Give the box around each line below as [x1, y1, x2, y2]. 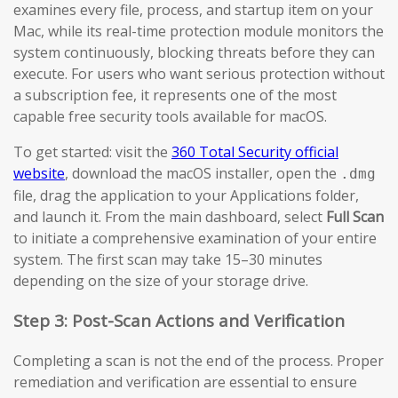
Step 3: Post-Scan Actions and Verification [13, 308, 345, 331]
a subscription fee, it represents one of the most [13, 85, 337, 106]
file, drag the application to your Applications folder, [13, 186, 359, 206]
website [13, 163, 65, 184]
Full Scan [326, 207, 384, 227]
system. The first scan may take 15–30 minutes [13, 250, 322, 270]
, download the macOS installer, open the [65, 163, 340, 184]
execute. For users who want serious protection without [13, 64, 385, 84]
